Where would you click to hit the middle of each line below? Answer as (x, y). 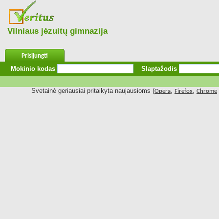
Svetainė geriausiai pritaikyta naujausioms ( (93, 91)
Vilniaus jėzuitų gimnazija (57, 31)
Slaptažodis (159, 69)
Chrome (207, 91)
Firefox (184, 91)
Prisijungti (35, 56)
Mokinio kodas (33, 69)
